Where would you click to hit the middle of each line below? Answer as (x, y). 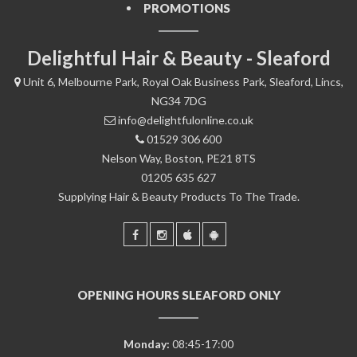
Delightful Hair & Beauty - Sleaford (178, 57)
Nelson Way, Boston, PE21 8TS (178, 158)
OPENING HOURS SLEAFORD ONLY (178, 294)
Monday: (147, 343)
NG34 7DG (178, 100)
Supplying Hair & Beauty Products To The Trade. (178, 196)
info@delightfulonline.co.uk (185, 120)
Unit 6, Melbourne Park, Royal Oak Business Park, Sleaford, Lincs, (183, 81)
